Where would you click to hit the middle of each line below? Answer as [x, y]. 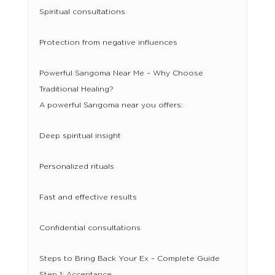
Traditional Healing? [76, 89]
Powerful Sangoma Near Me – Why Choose [121, 73]
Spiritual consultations [82, 12]
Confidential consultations [90, 228]
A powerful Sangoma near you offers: [111, 105]
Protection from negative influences [108, 43]
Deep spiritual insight [80, 136]
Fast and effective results [88, 197]
